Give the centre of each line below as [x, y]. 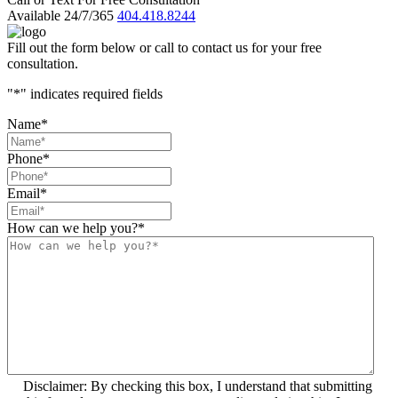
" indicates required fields [92, 94]
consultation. [43, 64]
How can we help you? [72, 228]
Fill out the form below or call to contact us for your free [164, 48]
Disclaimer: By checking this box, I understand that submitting [57, 386]
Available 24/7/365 [60, 16]
